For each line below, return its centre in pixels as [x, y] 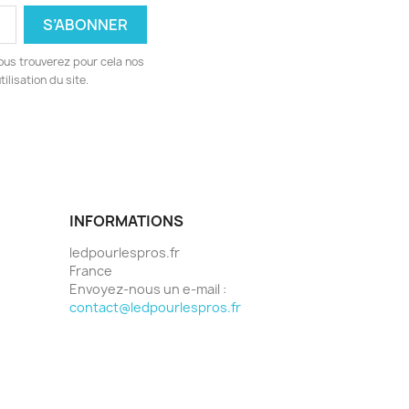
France [91, 270]
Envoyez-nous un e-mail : [148, 288]
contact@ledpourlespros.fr [155, 307]
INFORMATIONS [126, 220]
